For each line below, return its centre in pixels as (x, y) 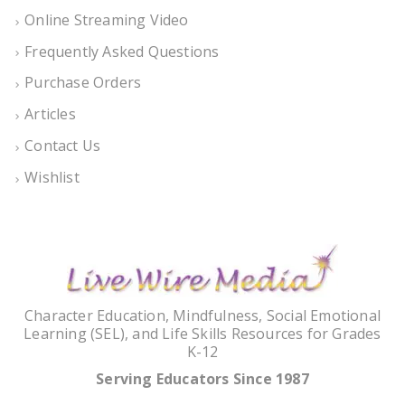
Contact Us (63, 146)
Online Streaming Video (107, 19)
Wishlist (52, 178)
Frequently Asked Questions (122, 51)
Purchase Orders (83, 83)
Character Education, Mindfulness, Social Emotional (202, 315)
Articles (50, 114)
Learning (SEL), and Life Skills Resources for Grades (202, 333)
